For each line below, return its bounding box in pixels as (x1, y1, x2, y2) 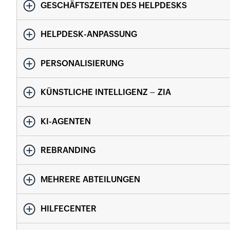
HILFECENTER (41, 203, 97, 214)
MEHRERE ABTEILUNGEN (41, 175, 140, 184)
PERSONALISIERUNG (41, 58, 124, 68)
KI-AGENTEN (41, 116, 91, 126)
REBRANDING (41, 145, 95, 156)
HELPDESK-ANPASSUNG (41, 29, 137, 40)
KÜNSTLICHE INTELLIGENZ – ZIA (41, 87, 171, 98)
